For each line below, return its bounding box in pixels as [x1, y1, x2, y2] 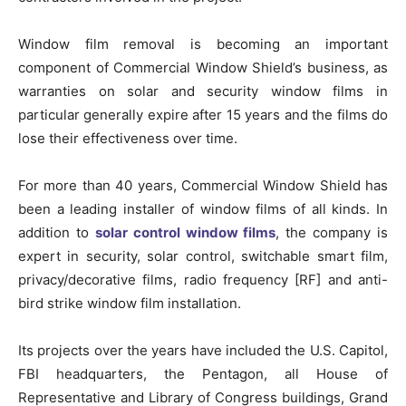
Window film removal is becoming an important [18, 34, 388, 53]
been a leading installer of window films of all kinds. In [18, 199, 388, 217]
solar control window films [94, 223, 276, 241]
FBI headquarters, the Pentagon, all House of [18, 364, 388, 382]
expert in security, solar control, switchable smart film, [18, 246, 388, 265]
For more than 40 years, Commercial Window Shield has [18, 176, 388, 194]
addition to [18, 223, 95, 241]
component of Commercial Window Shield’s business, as [18, 58, 388, 76]
